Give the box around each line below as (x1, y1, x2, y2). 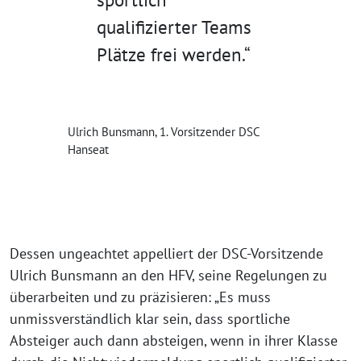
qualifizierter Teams (97, 15, 251, 39)
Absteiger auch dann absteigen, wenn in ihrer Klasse (10, 331, 338, 351)
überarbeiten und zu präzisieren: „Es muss (10, 288, 271, 307)
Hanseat (68, 142, 109, 158)
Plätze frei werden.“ (97, 43, 251, 67)
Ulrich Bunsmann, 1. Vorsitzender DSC (68, 124, 259, 140)
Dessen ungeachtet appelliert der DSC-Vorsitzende (10, 244, 323, 263)
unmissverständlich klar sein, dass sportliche (10, 309, 290, 329)
